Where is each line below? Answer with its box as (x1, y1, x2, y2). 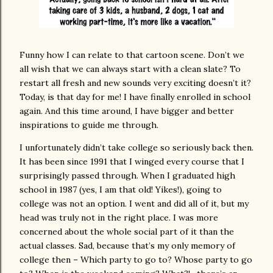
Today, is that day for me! (19, 91, 121, 103)
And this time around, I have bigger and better (45, 105, 234, 117)
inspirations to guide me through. (19, 119, 158, 131)
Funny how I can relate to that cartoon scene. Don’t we (19, 49, 244, 61)
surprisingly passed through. (19, 170, 138, 182)
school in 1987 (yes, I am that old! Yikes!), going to (19, 184, 222, 196)
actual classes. (19, 240, 76, 252)
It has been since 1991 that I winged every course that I (19, 156, 244, 168)
